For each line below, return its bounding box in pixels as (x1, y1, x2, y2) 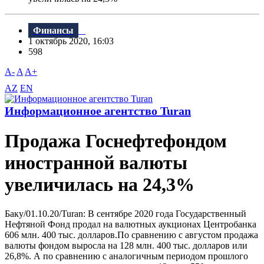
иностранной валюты (5, 152, 187, 174)
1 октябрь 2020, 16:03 (28, 36, 121, 47)
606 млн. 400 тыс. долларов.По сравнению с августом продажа (5, 229, 258, 240)
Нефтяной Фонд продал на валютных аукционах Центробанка (5, 219, 256, 229)
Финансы (33, 25, 74, 36)
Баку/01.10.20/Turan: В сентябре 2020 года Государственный (5, 208, 246, 219)
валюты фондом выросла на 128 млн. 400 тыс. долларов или (5, 240, 247, 250)
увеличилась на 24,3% (5, 174, 194, 196)
